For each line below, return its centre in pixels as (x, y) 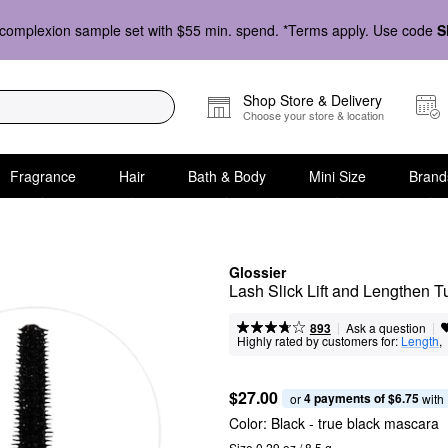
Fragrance (42, 175)
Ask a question (385, 327)
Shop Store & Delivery (312, 100)
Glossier (257, 272)
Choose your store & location (313, 115)
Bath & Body (226, 175)
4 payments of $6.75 (361, 397)
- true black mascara (372, 423)
